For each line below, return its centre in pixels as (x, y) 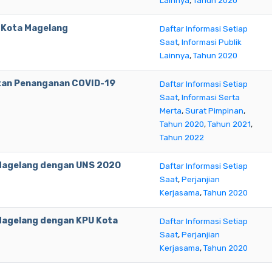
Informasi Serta (211, 97)
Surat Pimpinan (214, 111)
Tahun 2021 (229, 124)
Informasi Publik (212, 42)
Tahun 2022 (182, 138)
